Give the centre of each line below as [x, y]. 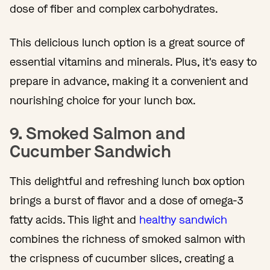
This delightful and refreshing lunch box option [127, 181]
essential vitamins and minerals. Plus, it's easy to [133, 62]
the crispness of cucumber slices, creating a [122, 258]
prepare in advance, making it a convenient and [129, 81]
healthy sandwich [183, 220]
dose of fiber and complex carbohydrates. [114, 9]
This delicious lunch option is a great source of [127, 42]
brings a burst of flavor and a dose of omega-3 [127, 200]
